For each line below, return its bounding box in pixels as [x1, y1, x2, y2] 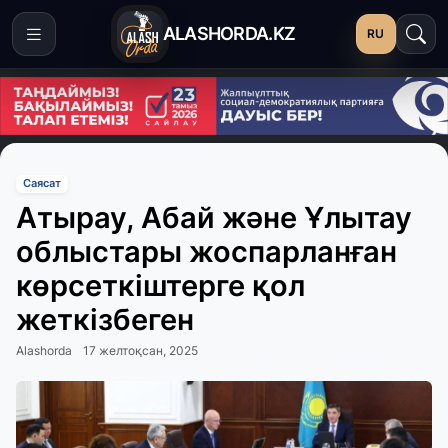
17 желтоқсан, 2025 [83, 342, 198, 358]
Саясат [22, 176, 61, 190]
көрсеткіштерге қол [16, 267, 305, 303]
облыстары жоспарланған [16, 233, 397, 269]
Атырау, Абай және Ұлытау [16, 199, 412, 235]
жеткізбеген [16, 301, 194, 337]
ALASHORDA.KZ [162, 23, 296, 44]
